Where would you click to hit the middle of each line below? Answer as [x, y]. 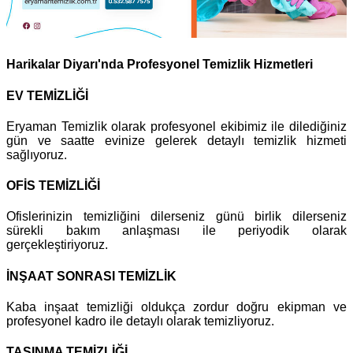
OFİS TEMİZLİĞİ [53, 186]
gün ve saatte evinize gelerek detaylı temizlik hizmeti [176, 140]
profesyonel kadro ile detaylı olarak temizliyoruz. [140, 321]
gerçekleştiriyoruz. [57, 245]
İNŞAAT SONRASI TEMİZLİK [91, 276]
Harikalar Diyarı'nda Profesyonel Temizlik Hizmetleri [160, 65]
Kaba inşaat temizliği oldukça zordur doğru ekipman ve [176, 307]
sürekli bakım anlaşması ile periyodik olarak [176, 231]
